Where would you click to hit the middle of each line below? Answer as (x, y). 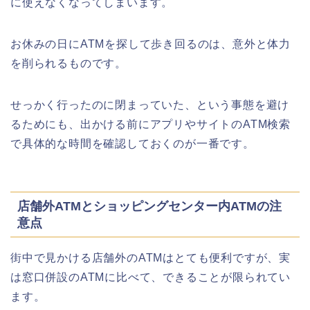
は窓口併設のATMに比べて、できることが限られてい (151, 277)
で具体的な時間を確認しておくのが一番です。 (133, 144)
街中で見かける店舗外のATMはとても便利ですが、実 (151, 257)
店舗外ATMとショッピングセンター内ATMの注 (149, 206)
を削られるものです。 (69, 64)
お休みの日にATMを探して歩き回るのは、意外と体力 (151, 44)
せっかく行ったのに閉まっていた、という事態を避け (150, 105)
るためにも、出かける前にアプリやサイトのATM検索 (151, 125)
